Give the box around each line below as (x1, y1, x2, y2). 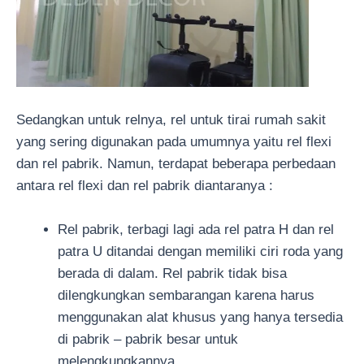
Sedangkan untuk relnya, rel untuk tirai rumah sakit (16, 111, 326, 128)
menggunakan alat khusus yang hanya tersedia (58, 310, 343, 326)
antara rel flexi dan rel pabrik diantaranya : (16, 177, 273, 193)
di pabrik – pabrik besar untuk (58, 331, 238, 348)
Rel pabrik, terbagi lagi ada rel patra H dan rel (58, 222, 334, 238)
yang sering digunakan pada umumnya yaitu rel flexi (16, 133, 331, 149)
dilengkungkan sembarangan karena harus (58, 288, 314, 304)
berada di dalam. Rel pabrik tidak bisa (58, 266, 287, 282)
